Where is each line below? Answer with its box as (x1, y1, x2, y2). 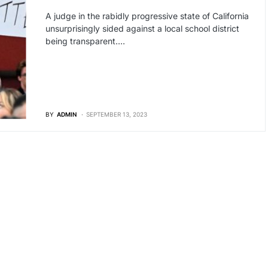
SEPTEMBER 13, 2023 (86, 110, 147, 118)
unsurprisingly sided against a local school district (45, 23, 239, 33)
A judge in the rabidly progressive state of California (45, 11, 249, 21)
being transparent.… (45, 36, 125, 46)
